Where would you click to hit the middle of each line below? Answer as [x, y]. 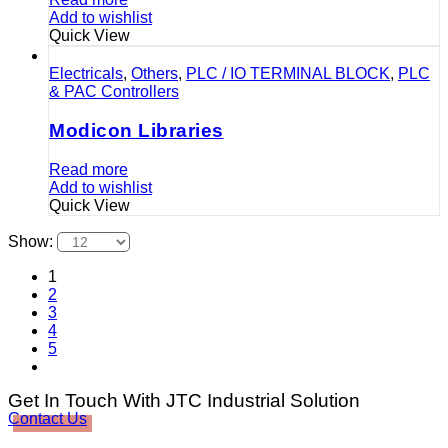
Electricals [86, 74]
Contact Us [47, 418]
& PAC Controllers [114, 92]
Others [154, 74]
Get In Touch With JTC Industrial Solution [184, 400]
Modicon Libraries [136, 131]
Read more [88, 169]
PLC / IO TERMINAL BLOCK [288, 74]
